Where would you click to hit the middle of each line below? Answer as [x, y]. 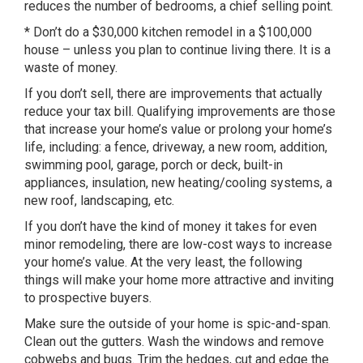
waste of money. [71, 68]
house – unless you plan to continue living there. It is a [177, 50]
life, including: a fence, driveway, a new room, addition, [176, 147]
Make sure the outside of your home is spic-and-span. [177, 324]
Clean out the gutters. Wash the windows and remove [174, 342]
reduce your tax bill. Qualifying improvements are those [180, 111]
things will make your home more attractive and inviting [179, 280]
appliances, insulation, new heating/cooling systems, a [178, 183]
